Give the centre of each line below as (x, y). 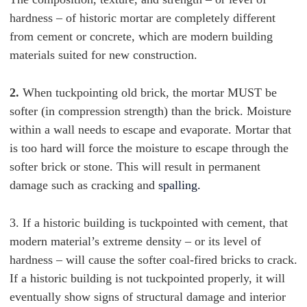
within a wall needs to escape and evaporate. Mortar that (150, 130)
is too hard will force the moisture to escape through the (149, 148)
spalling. (180, 185)
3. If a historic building (67, 223)
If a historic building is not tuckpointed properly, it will (147, 278)
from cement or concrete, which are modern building (141, 36)
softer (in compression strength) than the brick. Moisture (150, 111)
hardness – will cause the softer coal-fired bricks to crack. (153, 260)
